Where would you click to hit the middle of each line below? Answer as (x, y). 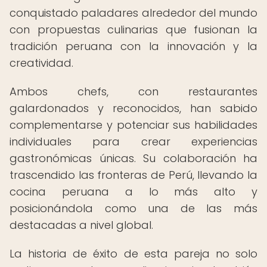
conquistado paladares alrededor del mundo (133, 13)
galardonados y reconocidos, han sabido (133, 108)
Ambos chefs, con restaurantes (133, 91)
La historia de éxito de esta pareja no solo (133, 254)
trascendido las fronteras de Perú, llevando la (133, 175)
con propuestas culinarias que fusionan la (133, 30)
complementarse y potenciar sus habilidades (133, 125)
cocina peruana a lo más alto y (133, 192)
